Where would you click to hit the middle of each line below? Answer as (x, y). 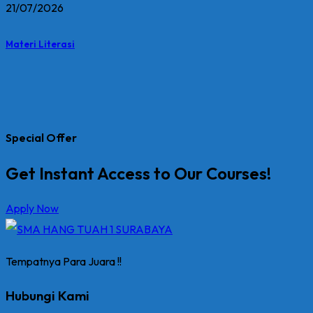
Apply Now (32, 209)
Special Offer (41, 137)
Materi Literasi (40, 44)
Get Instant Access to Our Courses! (138, 174)
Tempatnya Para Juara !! (64, 262)
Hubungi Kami (48, 295)
